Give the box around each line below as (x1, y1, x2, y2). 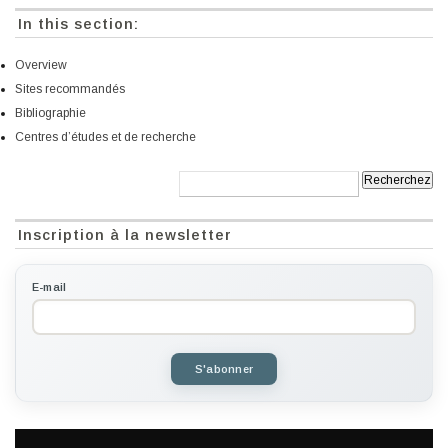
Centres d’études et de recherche (15, 130, 196, 145)
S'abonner (195, 363, 253, 376)
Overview (15, 58, 67, 73)
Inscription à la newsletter (18, 227, 233, 244)
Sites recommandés (15, 82, 125, 97)
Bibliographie (15, 106, 86, 121)
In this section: (18, 16, 140, 33)
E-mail (32, 281, 67, 294)
